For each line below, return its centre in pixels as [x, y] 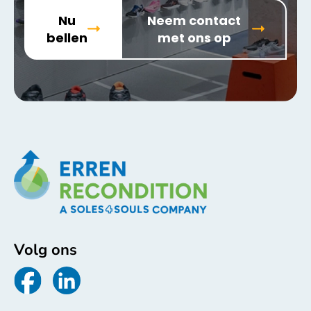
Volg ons [45, 250]
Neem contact [194, 20]
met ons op [194, 37]
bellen [67, 37]
